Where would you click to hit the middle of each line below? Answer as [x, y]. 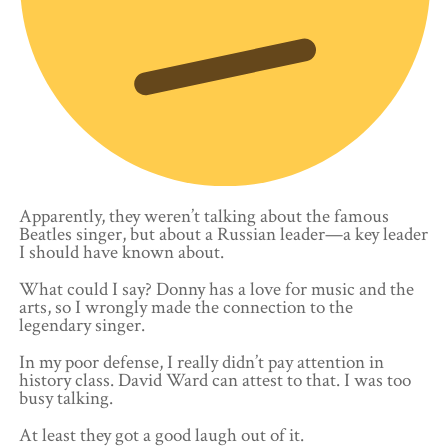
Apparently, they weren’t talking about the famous [204, 216]
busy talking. [66, 398]
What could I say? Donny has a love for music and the [217, 289]
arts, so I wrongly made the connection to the [186, 307]
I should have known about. [122, 252]
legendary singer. [82, 325]
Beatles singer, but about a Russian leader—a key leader [224, 234]
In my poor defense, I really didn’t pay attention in [202, 362]
